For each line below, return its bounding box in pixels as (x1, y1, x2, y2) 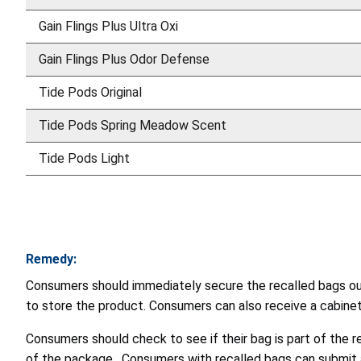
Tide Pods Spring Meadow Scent (39, 117, 226, 133)
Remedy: (26, 251, 77, 267)
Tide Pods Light (39, 150, 130, 166)
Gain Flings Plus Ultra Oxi (39, 18, 178, 34)
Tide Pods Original (39, 84, 142, 100)
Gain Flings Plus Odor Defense (39, 51, 210, 67)
